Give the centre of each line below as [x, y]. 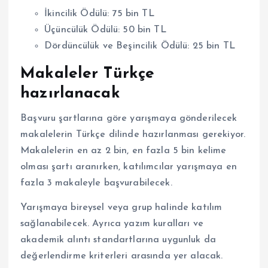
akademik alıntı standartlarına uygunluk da [118, 240]
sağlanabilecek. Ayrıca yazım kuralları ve [112, 224]
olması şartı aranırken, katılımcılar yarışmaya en [129, 167]
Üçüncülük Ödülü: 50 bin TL [105, 30]
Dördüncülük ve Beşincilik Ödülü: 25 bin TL [140, 46]
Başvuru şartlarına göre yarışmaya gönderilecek [129, 118]
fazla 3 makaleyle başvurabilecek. [96, 183]
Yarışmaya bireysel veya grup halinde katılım [121, 208]
